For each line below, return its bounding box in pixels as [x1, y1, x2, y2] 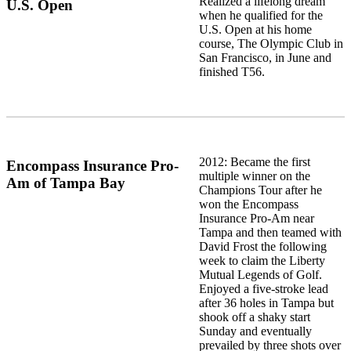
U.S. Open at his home [198, 22, 312, 36]
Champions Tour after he [198, 183, 322, 197]
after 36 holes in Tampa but [198, 296, 334, 310]
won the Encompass [198, 197, 299, 212]
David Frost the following [198, 240, 327, 254]
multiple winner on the [198, 169, 310, 183]
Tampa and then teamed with [198, 226, 342, 240]
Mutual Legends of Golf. [198, 268, 322, 282]
